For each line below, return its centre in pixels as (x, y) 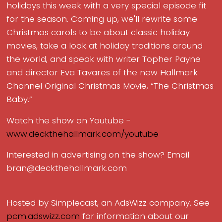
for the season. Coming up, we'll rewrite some (102, 19)
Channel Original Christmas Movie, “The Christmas (110, 86)
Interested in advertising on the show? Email (98, 155)
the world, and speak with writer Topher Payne (104, 59)
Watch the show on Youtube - (69, 120)
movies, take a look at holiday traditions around (105, 46)
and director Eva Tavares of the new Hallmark (102, 73)
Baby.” (21, 99)
